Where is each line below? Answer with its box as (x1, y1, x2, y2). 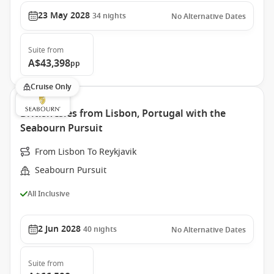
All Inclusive (28, 188, 70, 199)
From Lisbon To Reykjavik (35, 146, 136, 158)
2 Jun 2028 (38, 223, 81, 235)
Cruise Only (31, 81, 72, 92)
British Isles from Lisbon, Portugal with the (20, 106, 226, 121)
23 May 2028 (38, 9, 90, 22)
